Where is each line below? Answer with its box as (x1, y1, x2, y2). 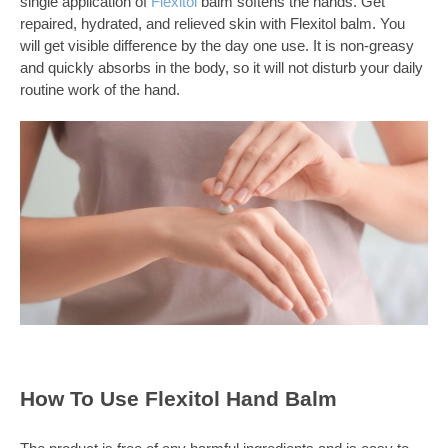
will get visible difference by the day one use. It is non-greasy (20, 37, 414, 55)
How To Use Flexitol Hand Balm (20, 386, 337, 410)
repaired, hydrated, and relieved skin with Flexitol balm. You (20, 15, 405, 33)
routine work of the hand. (20, 81, 180, 99)
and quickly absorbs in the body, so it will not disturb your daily (20, 59, 423, 77)
